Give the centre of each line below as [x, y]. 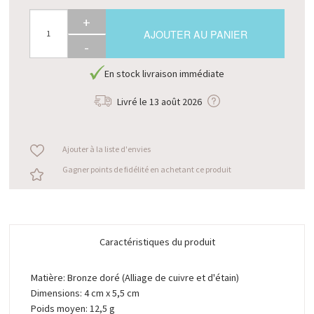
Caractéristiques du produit [157, 241]
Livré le [132, 102]
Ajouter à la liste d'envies [106, 149]
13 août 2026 [176, 102]
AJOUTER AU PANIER [195, 34]
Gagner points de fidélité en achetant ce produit [146, 170]
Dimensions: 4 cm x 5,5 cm [86, 293]
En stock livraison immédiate [164, 73]
